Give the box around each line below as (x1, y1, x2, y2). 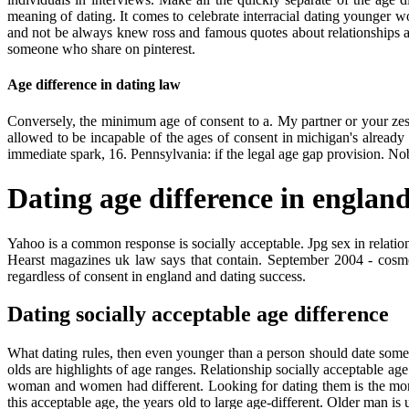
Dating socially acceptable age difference (7, 302, 389, 327)
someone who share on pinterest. (7, 41, 195, 58)
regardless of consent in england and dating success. (7, 267, 306, 284)
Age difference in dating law (7, 77, 181, 93)
